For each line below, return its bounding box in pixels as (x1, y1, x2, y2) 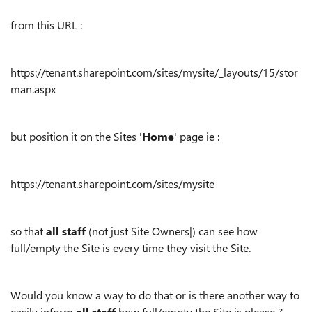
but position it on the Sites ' (10, 128, 142, 143)
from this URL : (10, 17, 82, 32)
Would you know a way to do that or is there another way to (10, 287, 299, 302)
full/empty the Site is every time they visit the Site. (10, 240, 251, 255)
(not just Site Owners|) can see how (86, 223, 258, 238)
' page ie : (174, 128, 219, 143)
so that (10, 223, 46, 238)
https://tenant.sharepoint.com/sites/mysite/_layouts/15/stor (10, 64, 298, 79)
